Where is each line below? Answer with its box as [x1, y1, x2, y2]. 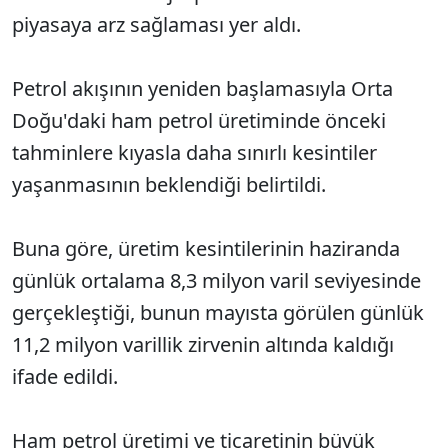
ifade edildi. [12, 363, 118, 390]
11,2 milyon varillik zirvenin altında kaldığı [12, 331, 394, 358]
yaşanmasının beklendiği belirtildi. [12, 171, 326, 198]
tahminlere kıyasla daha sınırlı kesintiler [12, 139, 377, 166]
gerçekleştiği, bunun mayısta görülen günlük [12, 299, 424, 326]
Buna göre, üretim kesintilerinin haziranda [12, 235, 400, 262]
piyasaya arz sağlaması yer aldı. [12, 11, 301, 38]
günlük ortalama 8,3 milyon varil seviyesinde [12, 267, 421, 294]
